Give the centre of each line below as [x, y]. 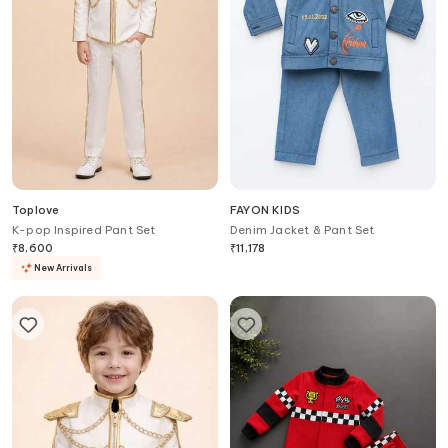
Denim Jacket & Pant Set [302, 230]
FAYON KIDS [265, 210]
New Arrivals [63, 268]
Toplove [36, 210]
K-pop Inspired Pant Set [84, 230]
